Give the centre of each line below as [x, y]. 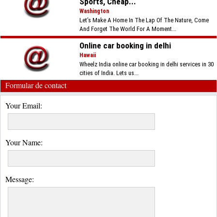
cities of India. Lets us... [109, 73]
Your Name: [24, 142]
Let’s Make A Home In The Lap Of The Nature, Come [144, 20]
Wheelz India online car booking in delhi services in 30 [147, 64]
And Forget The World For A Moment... [128, 29]
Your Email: [24, 105]
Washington [94, 11]
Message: [20, 179]
